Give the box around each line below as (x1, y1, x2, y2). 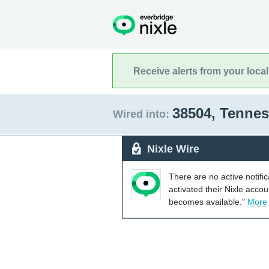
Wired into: (113, 108, 169, 120)
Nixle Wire (147, 142, 199, 155)
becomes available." (169, 196, 247, 207)
